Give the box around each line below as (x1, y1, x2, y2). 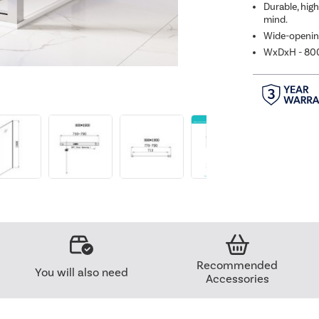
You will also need (35, 265, 129, 279)
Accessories (205, 272, 269, 286)
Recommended (197, 258, 278, 273)
